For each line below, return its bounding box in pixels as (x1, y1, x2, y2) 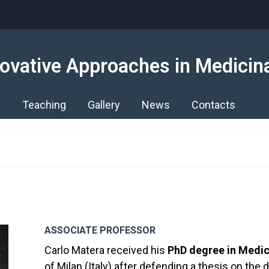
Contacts (192, 98, 235, 111)
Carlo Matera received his (44, 244, 168, 256)
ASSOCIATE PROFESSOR (44, 225, 156, 236)
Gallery (88, 98, 120, 111)
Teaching (22, 98, 66, 111)
